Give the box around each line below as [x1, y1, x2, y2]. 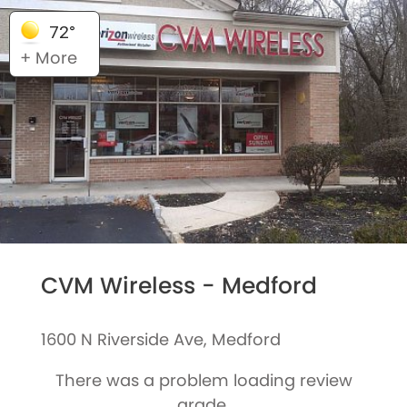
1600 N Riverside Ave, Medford [40, 327, 281, 351]
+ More [19, 46, 77, 69]
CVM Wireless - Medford [40, 269, 317, 302]
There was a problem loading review [55, 368, 352, 392]
